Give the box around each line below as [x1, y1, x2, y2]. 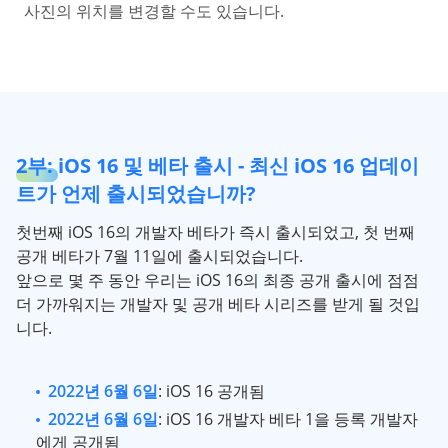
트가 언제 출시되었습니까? [16, 180, 256, 207]
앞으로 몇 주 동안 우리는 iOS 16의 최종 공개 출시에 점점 [16, 269, 419, 291]
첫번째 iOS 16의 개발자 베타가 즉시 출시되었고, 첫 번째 [16, 221, 415, 243]
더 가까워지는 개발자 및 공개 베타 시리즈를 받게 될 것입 [16, 293, 420, 315]
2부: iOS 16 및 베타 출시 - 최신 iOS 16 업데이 [16, 152, 419, 179]
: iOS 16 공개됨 [158, 380, 265, 402]
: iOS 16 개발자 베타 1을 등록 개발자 [158, 408, 418, 430]
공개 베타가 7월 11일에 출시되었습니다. [16, 245, 303, 267]
